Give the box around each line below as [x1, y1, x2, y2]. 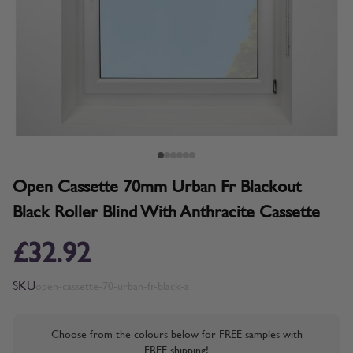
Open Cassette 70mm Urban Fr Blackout [13, 174, 301, 199]
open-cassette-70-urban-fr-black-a [35, 277, 189, 294]
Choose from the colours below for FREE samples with [50, 325, 303, 343]
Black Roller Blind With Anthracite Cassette [13, 199, 320, 225]
